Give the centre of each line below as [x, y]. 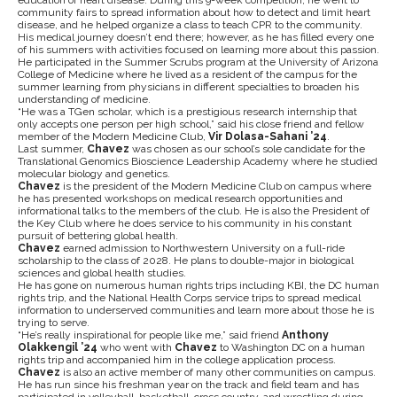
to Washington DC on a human [291, 347]
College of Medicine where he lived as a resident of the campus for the [187, 74]
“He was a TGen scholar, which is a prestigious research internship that [187, 112]
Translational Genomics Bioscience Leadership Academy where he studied [198, 161]
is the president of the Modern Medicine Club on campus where [217, 186]
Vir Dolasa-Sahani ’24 [268, 136]
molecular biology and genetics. [94, 174]
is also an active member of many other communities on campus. [219, 372]
